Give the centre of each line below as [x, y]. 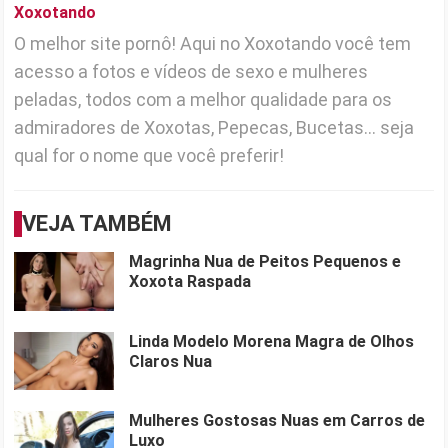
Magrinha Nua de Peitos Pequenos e [265, 261]
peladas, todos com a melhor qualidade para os [203, 99]
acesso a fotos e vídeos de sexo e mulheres [191, 71]
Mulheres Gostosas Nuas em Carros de [277, 421]
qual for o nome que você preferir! [149, 155]
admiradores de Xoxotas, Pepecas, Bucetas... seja [214, 127]
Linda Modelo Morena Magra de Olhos [272, 341]
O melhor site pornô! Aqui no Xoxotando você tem [213, 43]
